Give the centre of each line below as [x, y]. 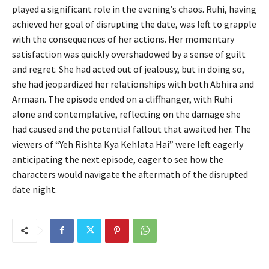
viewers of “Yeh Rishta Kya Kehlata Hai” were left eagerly [128, 144]
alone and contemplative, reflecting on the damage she [126, 114]
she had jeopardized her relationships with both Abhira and [133, 84]
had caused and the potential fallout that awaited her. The [131, 129]
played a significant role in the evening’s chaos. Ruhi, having [134, 9]
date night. [35, 189]
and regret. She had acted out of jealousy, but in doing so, [128, 69]
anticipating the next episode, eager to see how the [118, 159]
